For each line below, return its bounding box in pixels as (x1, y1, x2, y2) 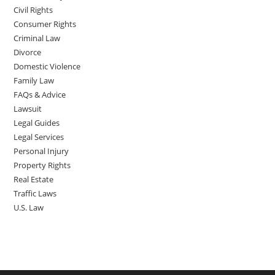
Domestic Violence (14, 61, 81, 72)
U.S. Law (14, 202, 44, 214)
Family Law (14, 75, 55, 87)
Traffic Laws (14, 188, 57, 199)
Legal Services (14, 131, 64, 143)
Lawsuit (14, 103, 42, 115)
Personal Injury (14, 145, 69, 157)
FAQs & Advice (14, 89, 66, 101)
